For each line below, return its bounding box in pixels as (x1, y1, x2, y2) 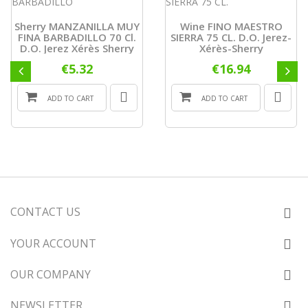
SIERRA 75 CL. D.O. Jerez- (170, 30, 291, 45)
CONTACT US (10, 204, 80, 220)
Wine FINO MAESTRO (179, 19, 283, 34)
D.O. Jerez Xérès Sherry (20, 41, 134, 56)
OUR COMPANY (10, 267, 91, 283)
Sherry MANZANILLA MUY (14, 19, 140, 34)
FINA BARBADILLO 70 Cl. (18, 30, 136, 45)
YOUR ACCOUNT (10, 236, 96, 252)
